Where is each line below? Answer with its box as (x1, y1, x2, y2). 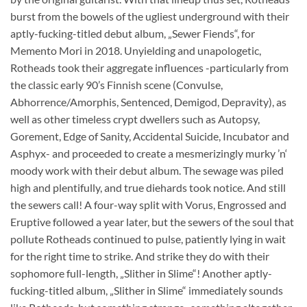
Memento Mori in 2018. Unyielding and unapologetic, (10, 44, 261, 58)
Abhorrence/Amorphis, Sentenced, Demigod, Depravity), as (10, 95, 286, 109)
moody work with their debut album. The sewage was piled (10, 164, 284, 177)
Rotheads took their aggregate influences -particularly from (10, 61, 288, 75)
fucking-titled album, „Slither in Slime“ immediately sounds (10, 284, 283, 297)
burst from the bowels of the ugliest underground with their (10, 10, 289, 23)
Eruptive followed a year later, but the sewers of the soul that (10, 215, 294, 229)
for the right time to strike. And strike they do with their (10, 249, 269, 263)
